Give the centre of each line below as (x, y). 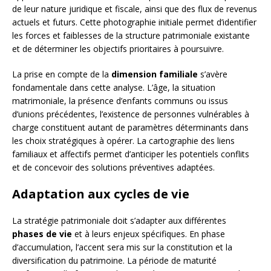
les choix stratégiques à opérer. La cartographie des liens (123, 141)
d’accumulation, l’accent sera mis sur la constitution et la (122, 247)
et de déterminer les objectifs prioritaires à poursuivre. (118, 49)
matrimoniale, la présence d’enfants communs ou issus (120, 101)
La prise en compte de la (62, 74)
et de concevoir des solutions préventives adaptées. (113, 168)
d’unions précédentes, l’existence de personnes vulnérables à (131, 114)
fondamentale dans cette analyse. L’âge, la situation (114, 88)
